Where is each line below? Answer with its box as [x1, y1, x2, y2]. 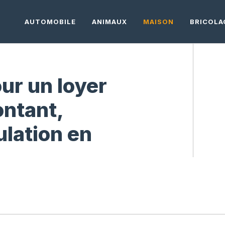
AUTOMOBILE [25, 18, 76, 26]
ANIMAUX [92, 18, 128, 26]
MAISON [143, 18, 174, 26]
